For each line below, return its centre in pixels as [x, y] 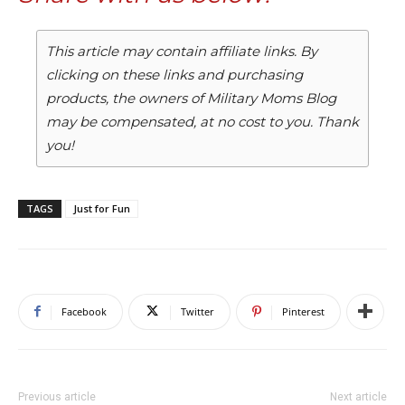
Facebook [84, 311]
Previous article [57, 396]
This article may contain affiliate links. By [182, 51]
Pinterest [303, 311]
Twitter [198, 311]
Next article [358, 396]
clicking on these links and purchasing [174, 74]
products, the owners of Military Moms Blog [191, 98]
